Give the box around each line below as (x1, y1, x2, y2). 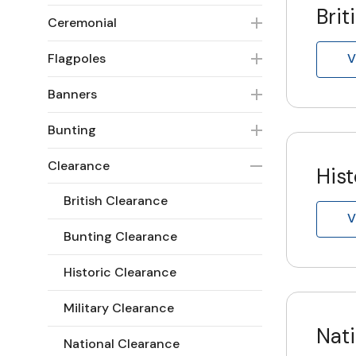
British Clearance (64, 192, 168, 209)
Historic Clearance (64, 264, 176, 281)
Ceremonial (48, 14, 117, 31)
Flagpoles (48, 50, 106, 67)
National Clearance (64, 335, 180, 352)
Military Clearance (64, 300, 174, 316)
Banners (48, 86, 97, 103)
